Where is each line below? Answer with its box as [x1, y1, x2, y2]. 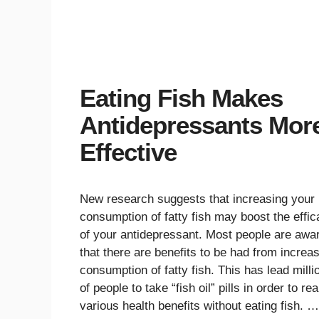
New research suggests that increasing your [80, 192, 315, 206]
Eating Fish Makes [80, 83, 283, 112]
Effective [80, 137, 177, 166]
